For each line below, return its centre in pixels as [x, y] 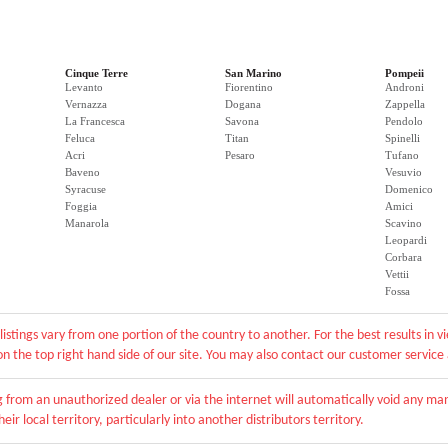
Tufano [402, 155]
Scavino [403, 223]
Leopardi [406, 240]
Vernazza [86, 104]
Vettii [397, 274]
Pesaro [240, 155]
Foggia [81, 206]
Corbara [403, 257]
